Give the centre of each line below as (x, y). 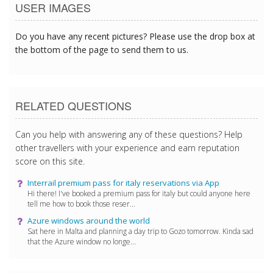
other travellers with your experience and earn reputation (127, 147)
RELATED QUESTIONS (73, 105)
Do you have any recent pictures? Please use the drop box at (135, 36)
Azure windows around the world (89, 220)
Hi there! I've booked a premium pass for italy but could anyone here (139, 193)
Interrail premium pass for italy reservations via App (123, 183)
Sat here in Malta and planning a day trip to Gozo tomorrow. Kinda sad (140, 231)
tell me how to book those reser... (81, 204)
